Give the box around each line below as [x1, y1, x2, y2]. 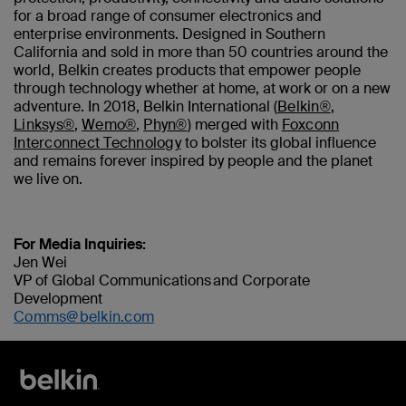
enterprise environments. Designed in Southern [14, 24, 325, 43]
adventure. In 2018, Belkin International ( [14, 96, 277, 116]
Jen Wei [14, 252, 67, 272]
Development [14, 288, 102, 308]
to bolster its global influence [180, 132, 376, 152]
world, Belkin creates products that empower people [14, 60, 361, 80]
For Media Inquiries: [14, 234, 146, 254]
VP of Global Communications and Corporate [14, 270, 310, 290]
